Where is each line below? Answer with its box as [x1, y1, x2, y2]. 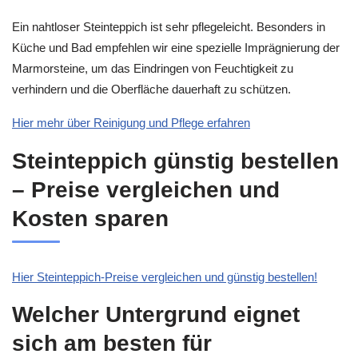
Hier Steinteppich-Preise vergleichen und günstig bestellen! [12, 269, 317, 284]
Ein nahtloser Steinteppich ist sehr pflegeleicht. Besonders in [12, 19, 325, 34]
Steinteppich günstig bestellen [12, 148, 339, 173]
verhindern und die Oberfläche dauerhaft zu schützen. [12, 82, 291, 96]
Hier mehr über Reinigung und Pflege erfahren [12, 116, 250, 130]
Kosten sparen [12, 205, 169, 231]
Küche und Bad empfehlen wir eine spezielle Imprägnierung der [12, 40, 340, 54]
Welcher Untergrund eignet [12, 302, 300, 328]
